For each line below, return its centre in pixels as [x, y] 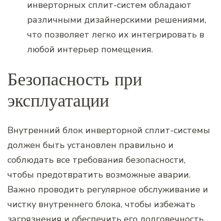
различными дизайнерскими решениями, [117, 19]
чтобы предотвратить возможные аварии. [99, 174]
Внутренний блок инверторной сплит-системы [109, 130]
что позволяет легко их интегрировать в [116, 34]
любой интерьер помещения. [90, 49]
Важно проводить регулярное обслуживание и [108, 189]
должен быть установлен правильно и [91, 145]
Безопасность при [75, 79]
